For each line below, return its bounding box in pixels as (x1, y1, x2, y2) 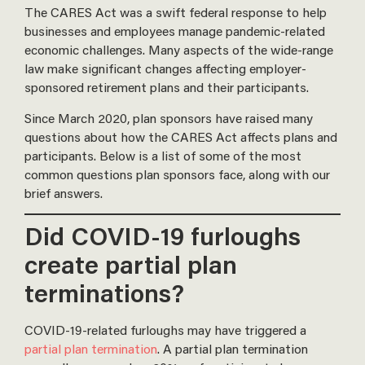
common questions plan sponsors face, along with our (24, 165, 330, 182)
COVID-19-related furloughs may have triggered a (24, 321, 306, 339)
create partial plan (24, 248, 237, 281)
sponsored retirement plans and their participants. (24, 78, 309, 96)
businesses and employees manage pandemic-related (24, 22, 325, 40)
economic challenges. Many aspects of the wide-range (24, 41, 333, 59)
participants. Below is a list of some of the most (24, 146, 301, 164)
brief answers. (24, 183, 103, 201)
